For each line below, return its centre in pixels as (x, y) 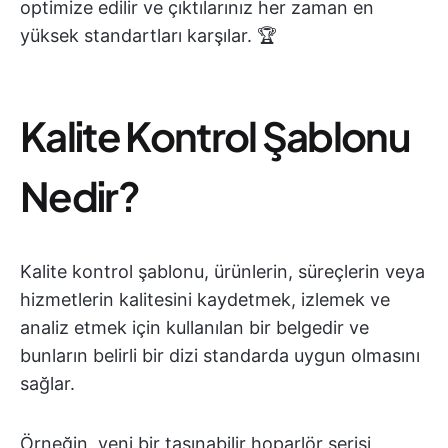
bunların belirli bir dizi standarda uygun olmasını (220, 355)
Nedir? (79, 195)
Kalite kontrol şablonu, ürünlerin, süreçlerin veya (222, 271)
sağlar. (47, 383)
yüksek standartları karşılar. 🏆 (148, 35)
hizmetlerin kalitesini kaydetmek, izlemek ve (205, 299)
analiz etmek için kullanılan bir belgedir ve (194, 327)
